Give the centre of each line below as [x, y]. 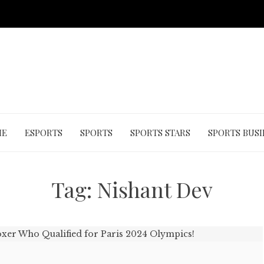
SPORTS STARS [160, 133]
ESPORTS [43, 133]
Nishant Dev [155, 189]
